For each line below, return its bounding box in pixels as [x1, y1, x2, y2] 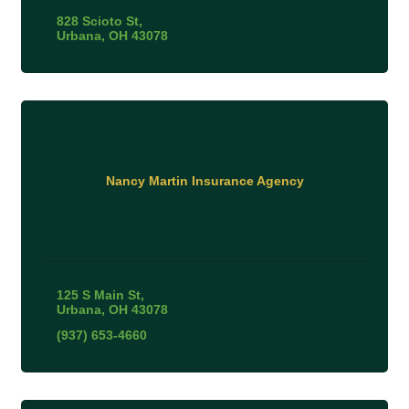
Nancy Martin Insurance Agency [105, 173, 304, 189]
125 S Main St [56, 287, 141, 302]
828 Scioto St [56, 13, 139, 28]
